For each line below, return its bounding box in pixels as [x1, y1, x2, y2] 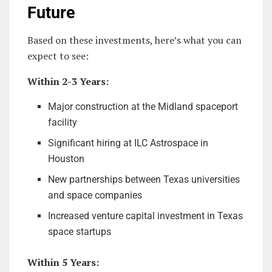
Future [27, 3, 75, 23]
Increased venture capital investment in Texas [48, 210, 243, 222]
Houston [48, 153, 85, 165]
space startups [48, 226, 112, 238]
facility [48, 117, 78, 129]
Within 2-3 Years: [27, 75, 109, 89]
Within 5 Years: [27, 256, 99, 270]
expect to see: [27, 49, 89, 63]
